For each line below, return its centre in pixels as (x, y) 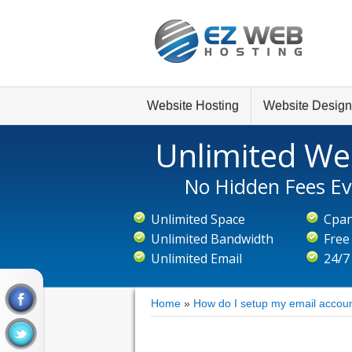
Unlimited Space (198, 219)
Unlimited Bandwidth (212, 239)
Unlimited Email (196, 258)
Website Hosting (193, 106)
